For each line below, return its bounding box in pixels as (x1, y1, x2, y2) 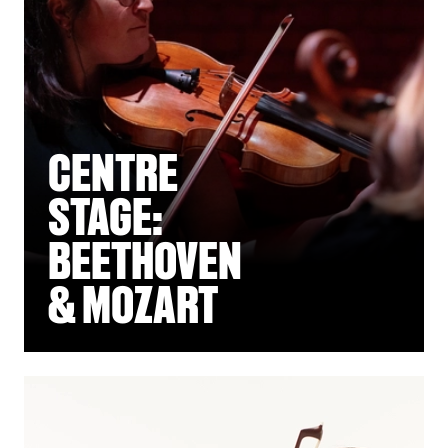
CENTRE (48, 143, 178, 203)
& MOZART (48, 275, 218, 335)
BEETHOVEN (48, 231, 242, 291)
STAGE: (48, 187, 163, 247)
